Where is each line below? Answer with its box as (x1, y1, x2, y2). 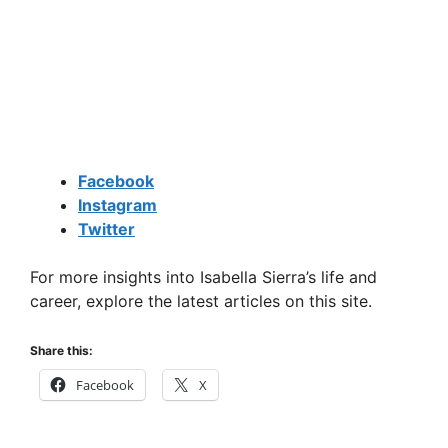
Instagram (78, 195, 157, 216)
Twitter (78, 219, 135, 240)
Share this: (30, 343, 93, 359)
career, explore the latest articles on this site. (30, 291, 372, 312)
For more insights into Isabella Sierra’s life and (30, 267, 377, 288)
